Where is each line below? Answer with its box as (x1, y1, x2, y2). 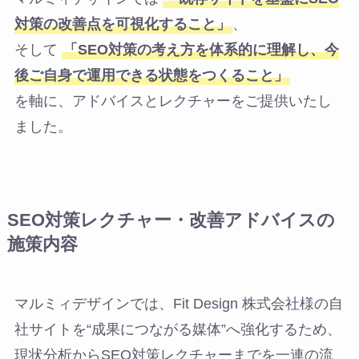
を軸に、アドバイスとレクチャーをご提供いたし (14, 92, 332, 109)
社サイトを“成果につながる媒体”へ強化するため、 (14, 321, 341, 337)
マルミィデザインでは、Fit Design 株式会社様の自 (14, 295, 343, 312)
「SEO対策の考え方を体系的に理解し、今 (63, 41, 339, 58)
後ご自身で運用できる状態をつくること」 (14, 67, 288, 83)
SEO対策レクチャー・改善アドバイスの (6, 210, 335, 230)
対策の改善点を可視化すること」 (14, 15, 231, 32)
